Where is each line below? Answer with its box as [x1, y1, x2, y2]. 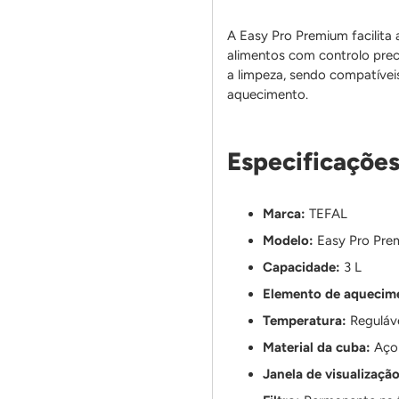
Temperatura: [263, 312, 347, 329]
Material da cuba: [263, 338, 371, 355]
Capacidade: [263, 258, 341, 275]
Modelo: [263, 232, 314, 248]
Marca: [263, 205, 306, 222]
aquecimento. [227, 85, 309, 102]
